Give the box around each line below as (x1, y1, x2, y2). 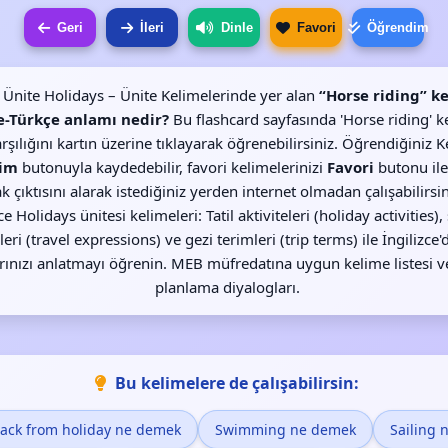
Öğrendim (366, 20, 429, 35)
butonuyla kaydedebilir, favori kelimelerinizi (17, 157, 327, 177)
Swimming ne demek (214, 420, 356, 439)
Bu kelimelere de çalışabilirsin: (115, 372, 359, 394)
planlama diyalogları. (154, 277, 300, 297)
